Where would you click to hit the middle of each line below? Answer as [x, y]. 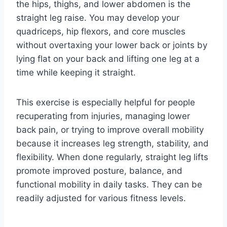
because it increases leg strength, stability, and [112, 143]
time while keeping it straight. [76, 72]
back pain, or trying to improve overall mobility [110, 129]
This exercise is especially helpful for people [106, 102]
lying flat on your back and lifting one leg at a [108, 59]
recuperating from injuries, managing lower [103, 116]
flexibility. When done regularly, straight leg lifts [112, 157]
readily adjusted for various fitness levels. [101, 198]
